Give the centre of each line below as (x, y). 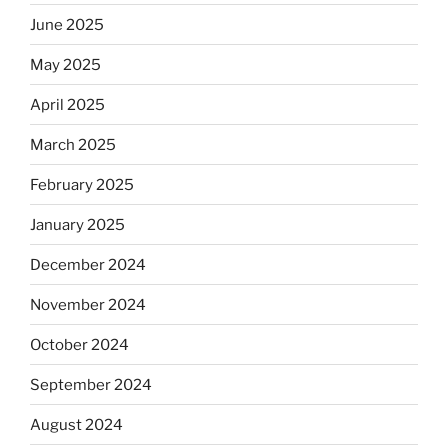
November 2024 (88, 304)
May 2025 (65, 64)
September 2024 (91, 384)
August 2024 (76, 424)
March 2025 (73, 144)
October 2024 (79, 344)
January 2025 (77, 224)
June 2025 (67, 24)
